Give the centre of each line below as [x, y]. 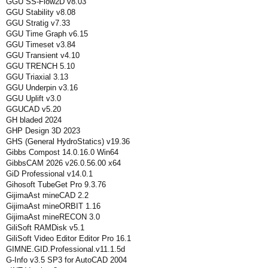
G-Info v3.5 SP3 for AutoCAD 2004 [66, 260]
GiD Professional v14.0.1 [49, 174]
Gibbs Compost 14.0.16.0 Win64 [62, 152]
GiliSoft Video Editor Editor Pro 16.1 [68, 238]
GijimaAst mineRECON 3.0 [53, 217]
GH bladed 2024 [34, 120]
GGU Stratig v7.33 [38, 23]
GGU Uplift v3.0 [33, 98]
